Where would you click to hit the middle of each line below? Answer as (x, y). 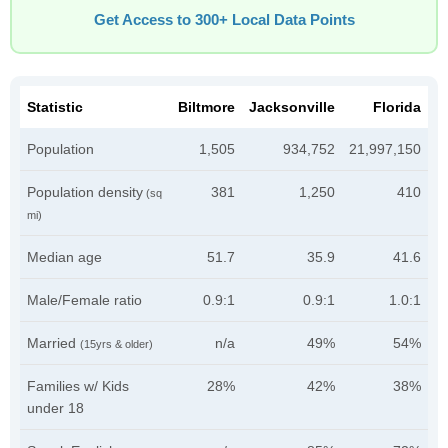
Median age (64, 257)
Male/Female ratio (84, 300)
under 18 (55, 408)
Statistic (55, 107)
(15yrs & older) (116, 344)
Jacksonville (292, 107)
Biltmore (206, 107)
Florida (397, 107)
